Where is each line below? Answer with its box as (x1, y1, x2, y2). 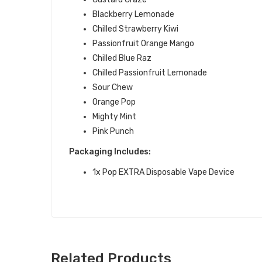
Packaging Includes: (69, 147, 151, 157)
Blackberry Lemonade (92, 9, 174, 19)
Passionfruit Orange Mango (92, 39, 194, 49)
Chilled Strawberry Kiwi (92, 24, 178, 34)
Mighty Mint (92, 112, 136, 122)
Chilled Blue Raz (92, 53, 151, 63)
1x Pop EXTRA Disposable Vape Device (92, 167, 235, 177)
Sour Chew (92, 82, 133, 92)
